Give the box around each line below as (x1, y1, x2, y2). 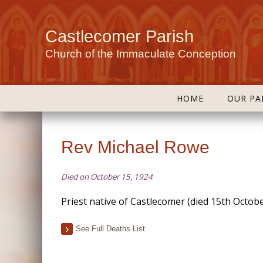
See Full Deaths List (76, 224, 145, 233)
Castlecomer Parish (45, 26, 194, 46)
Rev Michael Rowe (61, 137, 210, 157)
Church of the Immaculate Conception (45, 48, 236, 60)
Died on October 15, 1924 (61, 171, 153, 182)
